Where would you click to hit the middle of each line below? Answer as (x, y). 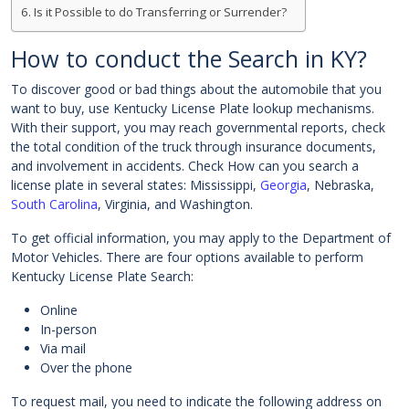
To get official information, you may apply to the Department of (201, 238)
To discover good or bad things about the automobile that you (196, 89)
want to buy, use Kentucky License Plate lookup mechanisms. (193, 109)
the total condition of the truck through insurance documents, (194, 147)
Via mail (63, 349)
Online (59, 310)
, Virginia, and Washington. (175, 204)
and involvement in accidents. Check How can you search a (185, 166)
